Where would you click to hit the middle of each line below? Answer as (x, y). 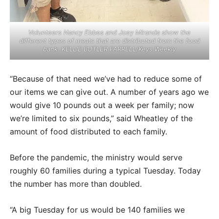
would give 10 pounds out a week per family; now (102, 105)
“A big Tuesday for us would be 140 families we (97, 209)
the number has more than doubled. (77, 184)
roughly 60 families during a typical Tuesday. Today (105, 170)
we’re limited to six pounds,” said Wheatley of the (101, 118)
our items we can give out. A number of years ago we (109, 92)
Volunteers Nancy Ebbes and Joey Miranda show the (109, 32)
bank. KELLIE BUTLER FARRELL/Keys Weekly (109, 49)
